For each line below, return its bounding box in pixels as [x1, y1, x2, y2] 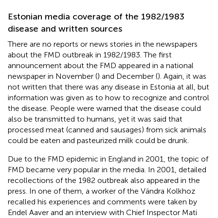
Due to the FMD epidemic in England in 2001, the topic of [8, 154, 208, 163]
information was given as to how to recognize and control [8, 92, 209, 102]
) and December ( [97, 71, 158, 81]
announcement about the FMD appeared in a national [8, 60, 194, 70]
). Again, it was [158, 71, 206, 81]
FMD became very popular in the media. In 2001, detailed [8, 164, 206, 174]
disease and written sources [8, 23, 122, 34]
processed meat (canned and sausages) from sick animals [8, 125, 206, 134]
